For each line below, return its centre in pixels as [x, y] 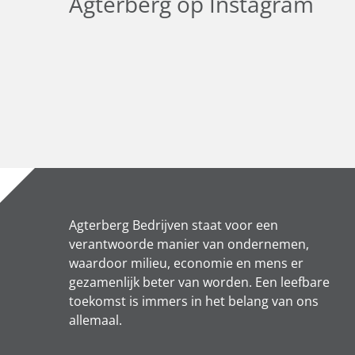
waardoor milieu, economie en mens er [186, 263]
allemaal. [95, 321]
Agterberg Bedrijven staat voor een [174, 225]
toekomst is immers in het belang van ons [194, 302]
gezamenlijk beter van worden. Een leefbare [199, 282]
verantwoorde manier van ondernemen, [189, 244]
